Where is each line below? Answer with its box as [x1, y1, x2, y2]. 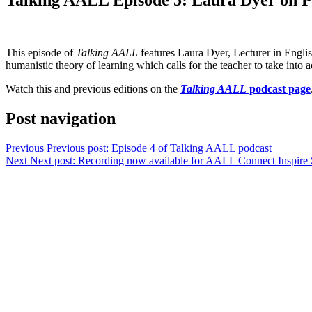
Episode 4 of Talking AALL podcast [111, 142, 272, 155]
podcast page [247, 83, 311, 95]
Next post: [30, 155, 75, 167]
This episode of [6, 47, 76, 59]
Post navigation [6, 109, 116, 128]
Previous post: [47, 142, 109, 155]
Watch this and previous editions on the [6, 83, 180, 95]
